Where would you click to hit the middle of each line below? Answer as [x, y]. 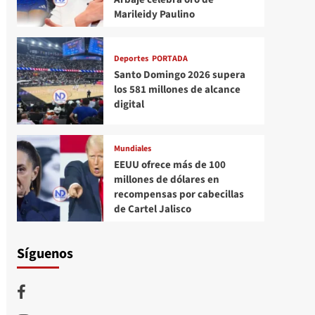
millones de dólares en [166, 179]
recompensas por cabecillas [179, 194]
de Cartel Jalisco [152, 209]
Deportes [131, 58]
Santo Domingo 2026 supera [179, 75]
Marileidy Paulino [154, 15]
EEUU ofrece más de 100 [169, 165]
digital [129, 104]
